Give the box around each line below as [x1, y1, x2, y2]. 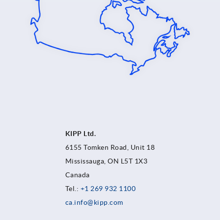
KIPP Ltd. [65, 130, 96, 138]
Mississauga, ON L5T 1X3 [65, 157, 148, 165]
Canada [65, 171, 92, 179]
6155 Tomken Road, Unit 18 [65, 143, 155, 152]
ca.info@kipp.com [65, 198, 123, 207]
